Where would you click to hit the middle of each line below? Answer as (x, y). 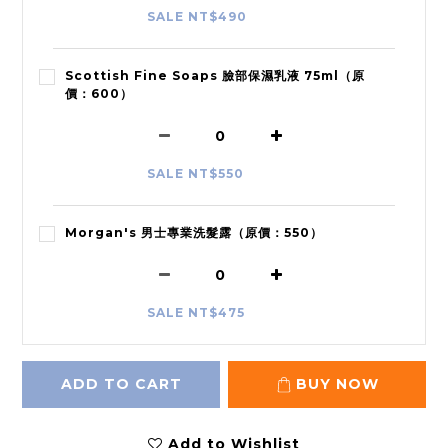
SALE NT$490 (197, 17)
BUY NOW (337, 384)
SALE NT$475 (196, 313)
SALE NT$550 (195, 174)
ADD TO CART (121, 384)
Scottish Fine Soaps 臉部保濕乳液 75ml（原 (215, 76)
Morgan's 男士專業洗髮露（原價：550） (194, 233)
